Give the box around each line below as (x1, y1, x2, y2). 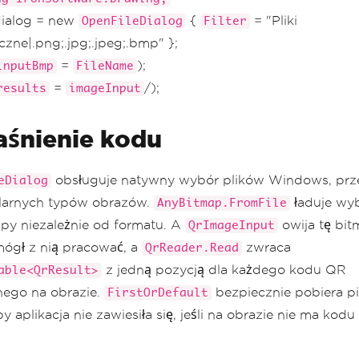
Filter (204, 15, 247, 27)
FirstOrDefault (107, 287, 208, 299)
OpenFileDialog (82, 15, 183, 27)
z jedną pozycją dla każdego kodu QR (102, 263, 346, 276)
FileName (76, 60, 134, 72)
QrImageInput (188, 220, 275, 232)
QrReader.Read (145, 242, 239, 254)
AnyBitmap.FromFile (157, 197, 287, 209)
